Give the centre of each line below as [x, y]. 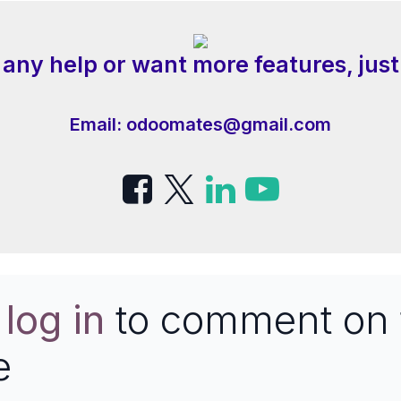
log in [55, 320]
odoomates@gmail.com [229, 124]
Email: [98, 124]
